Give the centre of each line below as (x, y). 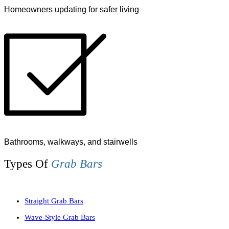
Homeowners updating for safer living (72, 9)
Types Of (28, 164)
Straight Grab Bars (54, 201)
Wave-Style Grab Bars (60, 217)
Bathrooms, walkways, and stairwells (71, 142)
